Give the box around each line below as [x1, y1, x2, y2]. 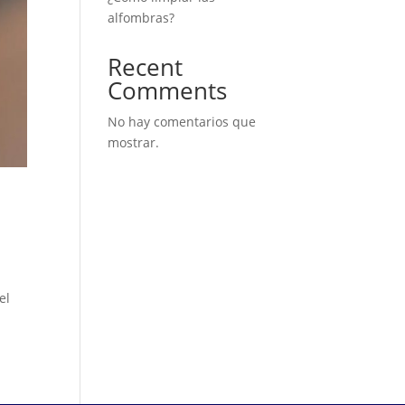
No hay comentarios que [108, 113, 257, 130]
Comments [108, 74, 228, 107]
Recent [108, 51, 184, 83]
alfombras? [108, 9, 175, 26]
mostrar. [108, 134, 160, 151]
